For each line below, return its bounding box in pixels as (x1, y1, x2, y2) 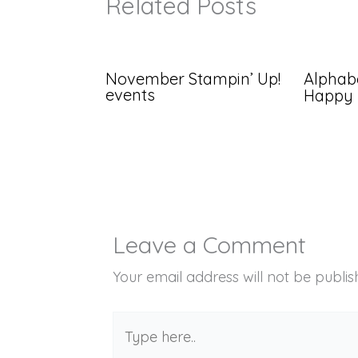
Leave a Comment (113, 230, 305, 260)
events (105, 85, 155, 105)
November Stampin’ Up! (105, 69, 280, 89)
